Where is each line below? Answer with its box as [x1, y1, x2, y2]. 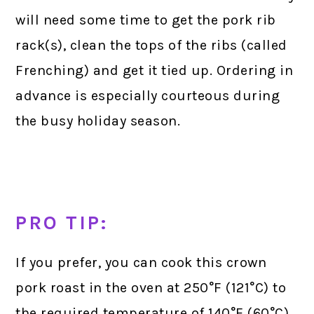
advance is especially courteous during [15, 87, 280, 104]
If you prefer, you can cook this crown [15, 254, 267, 271]
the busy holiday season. [15, 112, 181, 129]
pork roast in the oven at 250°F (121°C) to [15, 279, 287, 296]
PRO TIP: [15, 211, 109, 234]
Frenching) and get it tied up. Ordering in [15, 62, 294, 78]
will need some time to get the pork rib [15, 11, 276, 28]
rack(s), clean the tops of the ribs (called [15, 36, 287, 53]
